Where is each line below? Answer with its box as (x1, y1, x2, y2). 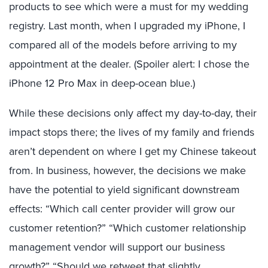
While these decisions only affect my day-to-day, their (9, 105, 257, 120)
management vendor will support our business (9, 239, 225, 254)
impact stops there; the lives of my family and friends (9, 124, 254, 139)
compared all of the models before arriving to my (9, 37, 237, 52)
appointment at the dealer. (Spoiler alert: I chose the (9, 56, 249, 71)
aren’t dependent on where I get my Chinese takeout (9, 144, 256, 159)
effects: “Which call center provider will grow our (9, 201, 235, 216)
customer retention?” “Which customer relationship (9, 220, 246, 235)
